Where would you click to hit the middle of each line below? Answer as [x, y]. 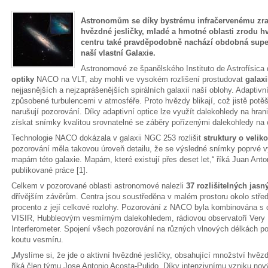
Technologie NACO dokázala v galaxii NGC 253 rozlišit [107, 138]
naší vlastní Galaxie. [118, 53]
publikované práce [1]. [50, 170]
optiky [23, 79]
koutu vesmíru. [37, 240]
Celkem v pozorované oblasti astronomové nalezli [99, 186]
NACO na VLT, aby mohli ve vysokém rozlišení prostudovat [140, 79]
